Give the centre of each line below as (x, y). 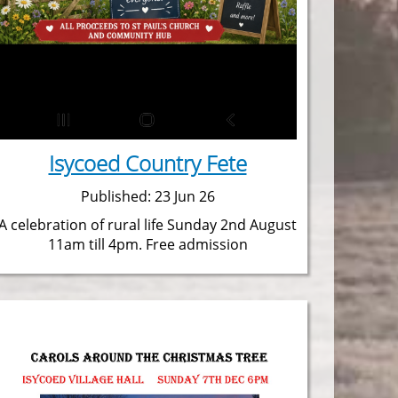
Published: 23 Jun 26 (147, 196)
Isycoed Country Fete (147, 163)
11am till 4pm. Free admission (147, 244)
